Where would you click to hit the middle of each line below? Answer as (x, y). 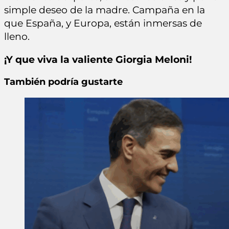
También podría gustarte (63, 82)
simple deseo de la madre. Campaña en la (105, 10)
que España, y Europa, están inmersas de (103, 24)
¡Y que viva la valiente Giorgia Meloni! (98, 59)
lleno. (17, 37)
